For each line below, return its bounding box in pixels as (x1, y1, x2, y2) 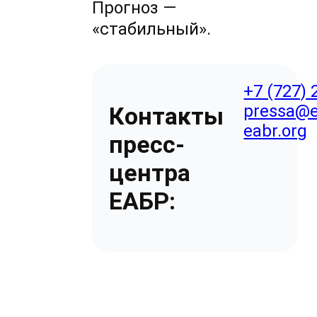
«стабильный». (92, 19, 212, 40)
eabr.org (243, 121, 308, 142)
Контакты (109, 101, 224, 130)
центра (109, 158, 191, 187)
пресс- (109, 129, 185, 158)
